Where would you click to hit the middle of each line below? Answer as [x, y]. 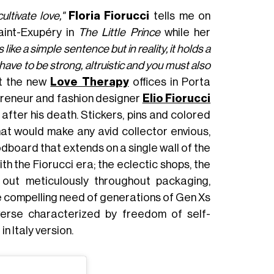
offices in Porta [170, 82]
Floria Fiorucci [109, 16]
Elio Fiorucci [176, 98]
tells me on [180, 16]
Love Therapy [90, 82]
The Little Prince [119, 32]
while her [185, 32]
